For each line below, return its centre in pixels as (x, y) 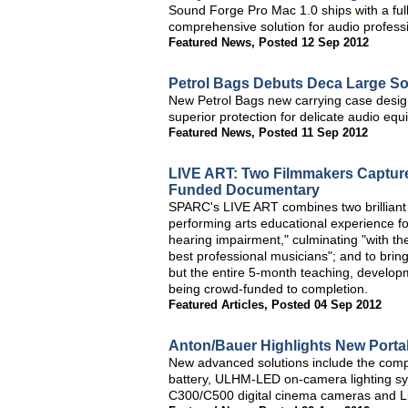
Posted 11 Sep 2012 (313, 133)
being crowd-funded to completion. (268, 289)
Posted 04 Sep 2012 (326, 305)
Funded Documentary (244, 190)
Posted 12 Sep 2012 (314, 42)
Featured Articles (216, 305)
